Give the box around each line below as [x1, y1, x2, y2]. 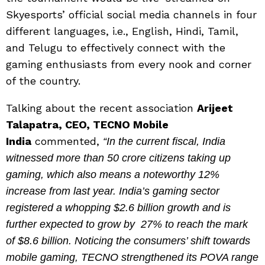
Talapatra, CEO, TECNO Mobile [6, 118, 169, 131]
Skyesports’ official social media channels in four [6, 8, 257, 21]
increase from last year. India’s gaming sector [6, 185, 219, 197]
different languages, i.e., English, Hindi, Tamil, [6, 25, 238, 37]
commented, [31, 135, 103, 147]
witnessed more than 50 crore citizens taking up [6, 152, 231, 164]
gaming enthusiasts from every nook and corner [6, 58, 251, 70]
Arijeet [197, 102, 233, 114]
